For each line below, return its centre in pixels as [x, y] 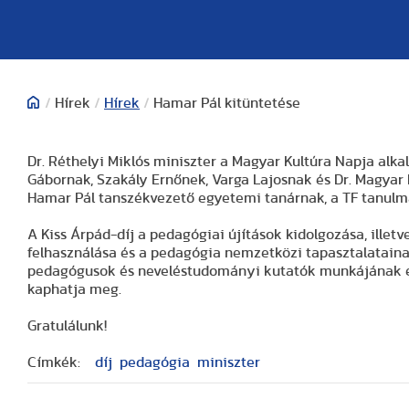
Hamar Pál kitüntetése [227, 103]
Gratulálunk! [67, 326]
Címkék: [54, 362]
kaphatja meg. [74, 289]
